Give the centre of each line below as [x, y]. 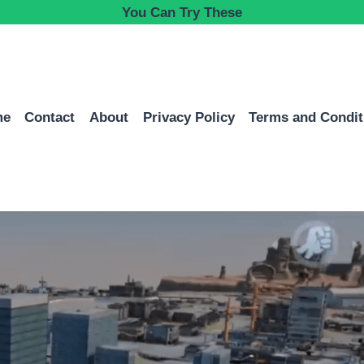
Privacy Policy [188, 118]
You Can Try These [182, 12]
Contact [50, 118]
